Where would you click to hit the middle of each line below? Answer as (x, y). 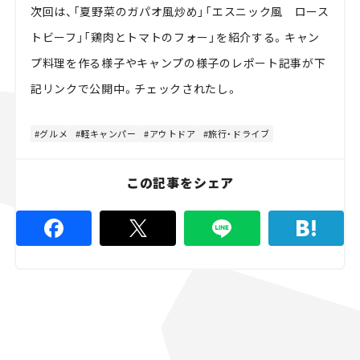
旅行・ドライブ (239, 134)
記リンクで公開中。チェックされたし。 (134, 89)
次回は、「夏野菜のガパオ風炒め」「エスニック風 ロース (180, 12)
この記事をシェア (180, 183)
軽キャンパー (108, 134)
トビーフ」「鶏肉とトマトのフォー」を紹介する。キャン (175, 37)
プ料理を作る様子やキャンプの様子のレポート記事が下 (178, 63)
